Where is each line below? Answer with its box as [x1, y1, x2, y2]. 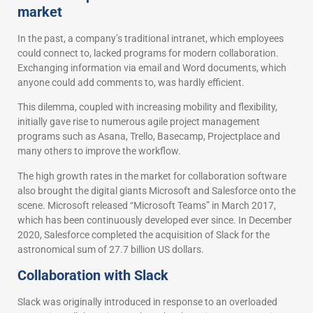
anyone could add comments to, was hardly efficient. [17, 76, 245, 88]
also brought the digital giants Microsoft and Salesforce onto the [17, 184, 296, 196]
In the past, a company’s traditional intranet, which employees [17, 32, 284, 44]
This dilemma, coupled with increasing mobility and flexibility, [17, 101, 277, 113]
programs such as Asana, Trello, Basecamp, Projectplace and [17, 131, 280, 143]
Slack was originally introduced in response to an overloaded [17, 296, 277, 307]
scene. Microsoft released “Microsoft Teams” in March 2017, [17, 199, 276, 211]
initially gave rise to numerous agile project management [17, 116, 260, 128]
